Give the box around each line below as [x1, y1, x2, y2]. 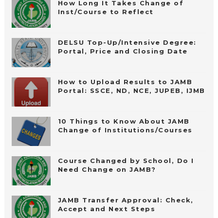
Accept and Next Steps [57, 205, 156, 213]
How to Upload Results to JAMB [57, 78, 193, 86]
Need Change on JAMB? [57, 165, 156, 174]
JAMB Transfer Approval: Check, [57, 196, 194, 204]
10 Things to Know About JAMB [57, 117, 190, 126]
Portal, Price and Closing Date [57, 47, 188, 55]
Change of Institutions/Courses [57, 126, 193, 134]
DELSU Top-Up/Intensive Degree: [57, 38, 197, 47]
